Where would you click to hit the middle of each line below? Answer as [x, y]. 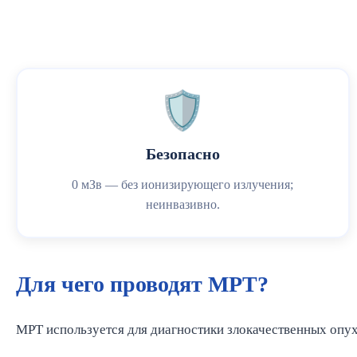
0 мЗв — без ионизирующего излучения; [183, 184]
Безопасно [182, 154]
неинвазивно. [182, 204]
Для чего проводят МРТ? [142, 284]
